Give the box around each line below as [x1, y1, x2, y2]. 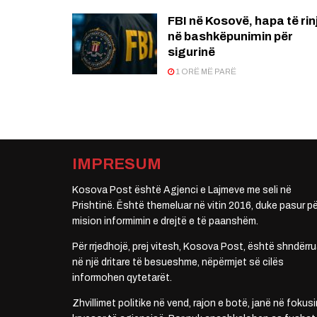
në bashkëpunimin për [168, 30, 293, 44]
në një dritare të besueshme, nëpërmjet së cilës [72, 257, 284, 268]
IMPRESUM [72, 156, 161, 173]
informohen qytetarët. [72, 272, 172, 284]
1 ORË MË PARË [174, 67, 236, 76]
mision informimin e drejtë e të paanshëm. [72, 216, 258, 227]
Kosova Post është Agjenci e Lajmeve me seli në [72, 185, 292, 196]
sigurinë [168, 45, 215, 59]
